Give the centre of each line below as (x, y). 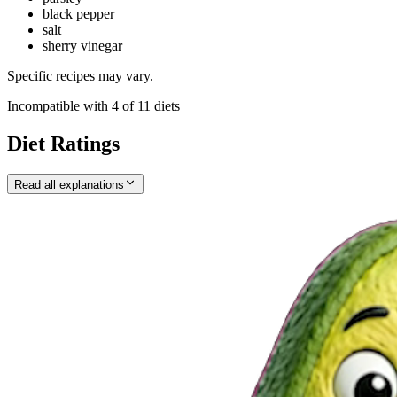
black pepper (78, 14)
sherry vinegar (82, 46)
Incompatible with (59, 106)
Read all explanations (69, 184)
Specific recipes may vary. (80, 76)
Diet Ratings (63, 143)
